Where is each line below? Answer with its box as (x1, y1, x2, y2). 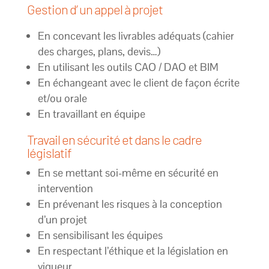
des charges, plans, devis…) (37, 44, 160, 58)
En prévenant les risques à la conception (37, 196, 222, 211)
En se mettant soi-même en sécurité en (37, 165, 219, 180)
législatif (26, 144, 71, 160)
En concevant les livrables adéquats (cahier (37, 28, 234, 43)
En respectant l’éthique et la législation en (37, 243, 228, 258)
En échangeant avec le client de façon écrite (37, 75, 240, 89)
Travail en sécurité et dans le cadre (26, 131, 202, 147)
